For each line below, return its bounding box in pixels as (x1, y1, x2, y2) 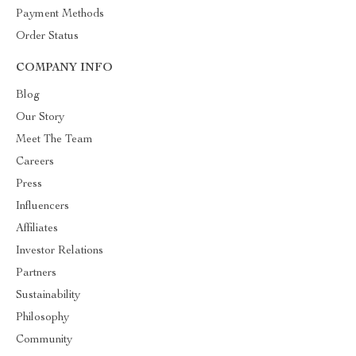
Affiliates (16, 223, 58, 234)
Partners (16, 268, 56, 279)
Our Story (16, 112, 64, 123)
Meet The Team (16, 134, 93, 145)
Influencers (16, 201, 69, 212)
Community (16, 335, 72, 346)
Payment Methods (16, 9, 104, 20)
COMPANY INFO (16, 63, 113, 74)
